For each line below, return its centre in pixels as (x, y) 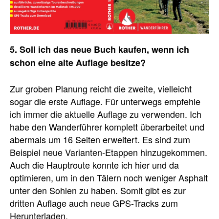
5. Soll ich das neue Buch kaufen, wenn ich (99, 49)
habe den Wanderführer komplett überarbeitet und (107, 127)
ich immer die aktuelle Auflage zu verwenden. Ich (106, 114)
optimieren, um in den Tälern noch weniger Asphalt (109, 177)
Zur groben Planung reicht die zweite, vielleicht (101, 88)
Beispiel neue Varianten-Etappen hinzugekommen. (109, 152)
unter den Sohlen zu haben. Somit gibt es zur (98, 190)
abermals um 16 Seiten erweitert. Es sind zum (100, 139)
